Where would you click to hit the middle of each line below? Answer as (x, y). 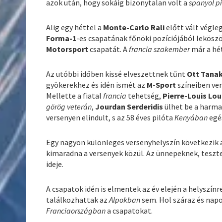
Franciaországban (76, 211)
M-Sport (162, 85)
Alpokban (126, 200)
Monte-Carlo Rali (134, 28)
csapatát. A (109, 49)
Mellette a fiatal (75, 96)
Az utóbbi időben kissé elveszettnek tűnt (117, 74)
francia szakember (160, 49)
